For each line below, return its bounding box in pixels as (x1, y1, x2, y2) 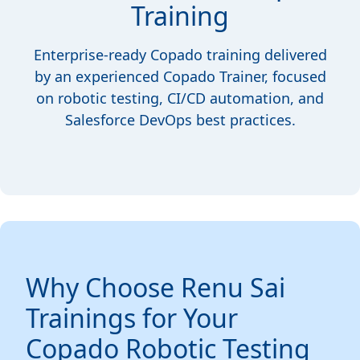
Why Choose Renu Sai (26, 270, 285, 305)
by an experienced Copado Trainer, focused (34, 67, 326, 87)
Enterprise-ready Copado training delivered (33, 45, 327, 65)
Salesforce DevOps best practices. (64, 110, 296, 130)
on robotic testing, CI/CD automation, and (36, 88, 324, 108)
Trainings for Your (26, 301, 238, 336)
